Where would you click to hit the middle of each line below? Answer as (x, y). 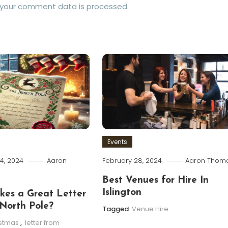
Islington (122, 192)
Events (118, 141)
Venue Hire (150, 209)
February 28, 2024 (132, 160)
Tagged (117, 209)
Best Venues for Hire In (156, 180)
